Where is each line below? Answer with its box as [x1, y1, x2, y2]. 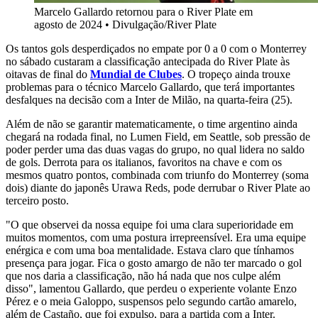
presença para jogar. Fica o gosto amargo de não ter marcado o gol [6, 257, 302, 270]
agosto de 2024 [34, 18, 102, 31]
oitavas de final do [6, 68, 90, 81]
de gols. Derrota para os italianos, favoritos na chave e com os [6, 156, 282, 169]
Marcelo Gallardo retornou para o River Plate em [34, 6, 253, 18]
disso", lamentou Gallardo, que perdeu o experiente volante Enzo [6, 283, 297, 295]
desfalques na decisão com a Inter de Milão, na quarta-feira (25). [6, 94, 292, 106]
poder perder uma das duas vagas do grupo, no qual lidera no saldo [6, 143, 305, 156]
